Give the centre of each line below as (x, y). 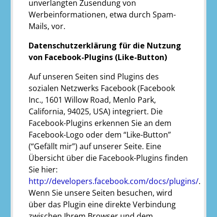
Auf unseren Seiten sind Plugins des (94, 76)
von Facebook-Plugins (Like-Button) (98, 57)
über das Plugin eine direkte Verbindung (102, 204)
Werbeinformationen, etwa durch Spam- (102, 14)
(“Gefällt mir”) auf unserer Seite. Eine (95, 146)
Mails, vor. (47, 26)
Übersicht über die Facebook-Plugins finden (108, 158)
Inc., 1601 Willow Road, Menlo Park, (93, 100)
